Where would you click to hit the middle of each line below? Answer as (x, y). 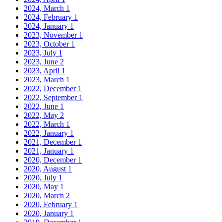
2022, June (42, 107)
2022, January (47, 133)
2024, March (45, 8)
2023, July (41, 53)
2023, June (42, 62)
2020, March (45, 196)
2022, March (45, 124)
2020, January (47, 214)
